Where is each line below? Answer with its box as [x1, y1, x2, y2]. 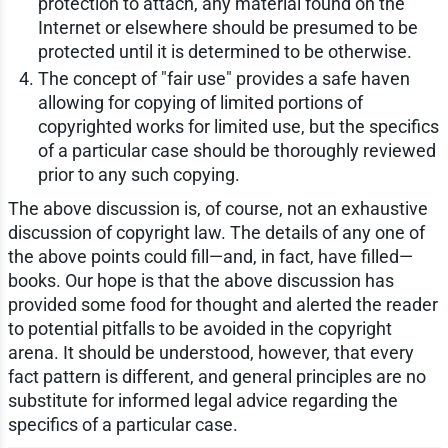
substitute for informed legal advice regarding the [7, 389, 398, 411]
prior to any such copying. [37, 163, 240, 185]
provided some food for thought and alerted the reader [7, 293, 438, 315]
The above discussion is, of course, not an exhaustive [7, 197, 428, 219]
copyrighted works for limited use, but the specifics [37, 115, 439, 137]
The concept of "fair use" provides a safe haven [37, 67, 410, 89]
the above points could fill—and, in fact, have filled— [7, 245, 413, 267]
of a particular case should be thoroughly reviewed [37, 139, 436, 161]
